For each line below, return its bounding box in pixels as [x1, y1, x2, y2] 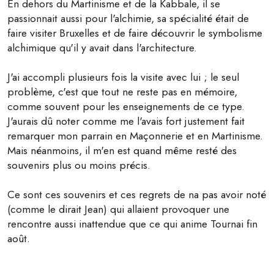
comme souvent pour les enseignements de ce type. [7, 98, 245, 115]
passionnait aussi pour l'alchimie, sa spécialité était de [7, 10, 249, 27]
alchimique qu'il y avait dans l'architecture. [7, 40, 197, 56]
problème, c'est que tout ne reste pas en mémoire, [7, 84, 237, 100]
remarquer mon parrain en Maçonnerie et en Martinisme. [7, 128, 263, 144]
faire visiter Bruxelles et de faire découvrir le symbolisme [7, 25, 262, 42]
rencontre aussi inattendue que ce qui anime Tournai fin [7, 216, 257, 232]
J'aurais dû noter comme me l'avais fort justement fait [7, 113, 245, 130]
